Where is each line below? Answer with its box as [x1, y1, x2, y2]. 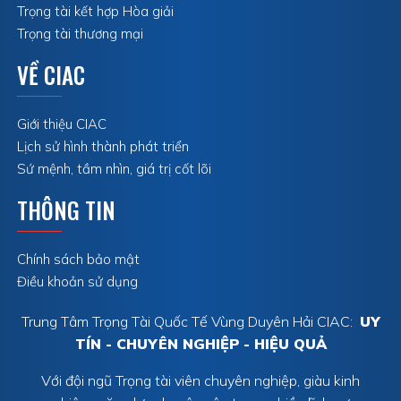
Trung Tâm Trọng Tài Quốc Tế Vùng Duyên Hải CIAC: [21, 312, 360, 331]
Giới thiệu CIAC [17, 115, 107, 133]
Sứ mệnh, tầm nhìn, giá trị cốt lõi [17, 160, 212, 178]
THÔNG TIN [17, 193, 116, 227]
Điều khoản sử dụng [17, 273, 139, 291]
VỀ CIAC [17, 58, 86, 92]
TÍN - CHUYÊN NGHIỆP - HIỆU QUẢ [74, 335, 327, 354]
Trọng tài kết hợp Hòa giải [17, 3, 175, 21]
